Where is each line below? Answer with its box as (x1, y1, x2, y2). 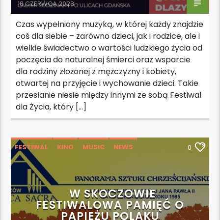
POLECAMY (15, 160, 53, 169)
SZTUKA (61, 160, 88, 169)
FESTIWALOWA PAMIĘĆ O (36, 196, 184, 213)
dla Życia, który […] (16, 101, 87, 112)
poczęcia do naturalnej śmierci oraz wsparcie (16, 54, 191, 65)
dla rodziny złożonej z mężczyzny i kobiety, (16, 65, 177, 77)
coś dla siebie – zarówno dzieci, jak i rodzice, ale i (16, 30, 200, 42)
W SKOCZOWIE (69, 185, 156, 201)
